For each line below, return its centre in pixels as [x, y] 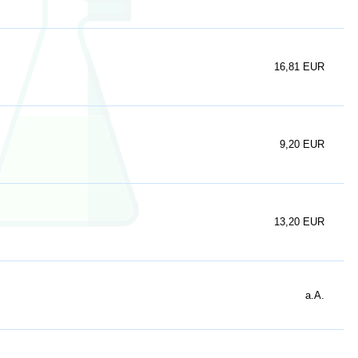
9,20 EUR [302, 144]
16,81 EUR [299, 67]
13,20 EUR [299, 222]
